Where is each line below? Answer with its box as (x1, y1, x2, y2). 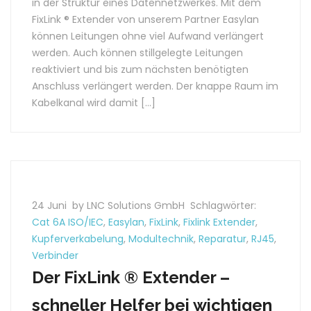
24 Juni (32, 199, 69, 212)
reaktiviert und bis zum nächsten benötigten (32, 62, 249, 76)
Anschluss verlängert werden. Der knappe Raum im (32, 79, 278, 93)
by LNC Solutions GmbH (72, 199, 187, 212)
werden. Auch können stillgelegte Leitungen (32, 46, 243, 60)
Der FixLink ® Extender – (32, 267, 230, 287)
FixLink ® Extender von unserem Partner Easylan (32, 12, 259, 26)
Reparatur (199, 232, 246, 246)
